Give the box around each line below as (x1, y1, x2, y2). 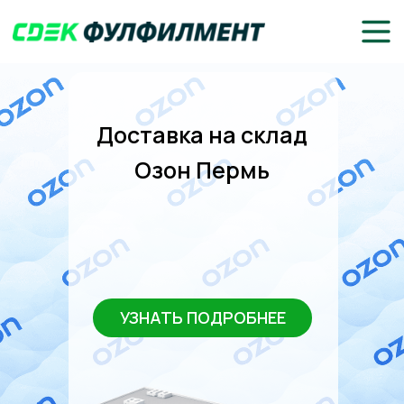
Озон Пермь (134, 154, 270, 186)
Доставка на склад (96, 119, 308, 151)
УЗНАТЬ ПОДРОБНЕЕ (119, 307, 286, 328)
